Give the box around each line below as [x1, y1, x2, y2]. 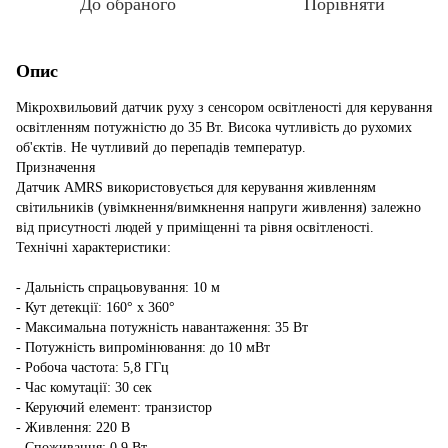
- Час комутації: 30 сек [16, 379, 152, 395]
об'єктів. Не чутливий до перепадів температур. [16, 139, 306, 155]
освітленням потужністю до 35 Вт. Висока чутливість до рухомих [16, 119, 412, 135]
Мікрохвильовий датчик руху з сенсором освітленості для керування [16, 99, 432, 115]
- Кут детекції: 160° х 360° [16, 299, 175, 315]
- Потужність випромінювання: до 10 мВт [16, 339, 270, 355]
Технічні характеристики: [16, 239, 171, 255]
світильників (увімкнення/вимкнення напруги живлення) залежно [16, 199, 421, 215]
